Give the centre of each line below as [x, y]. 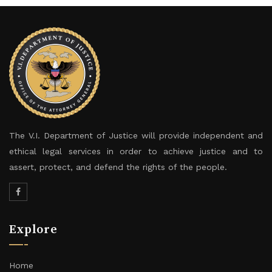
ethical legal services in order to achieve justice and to [136, 151]
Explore [33, 230]
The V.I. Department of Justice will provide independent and [136, 135]
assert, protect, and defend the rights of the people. [118, 167]
